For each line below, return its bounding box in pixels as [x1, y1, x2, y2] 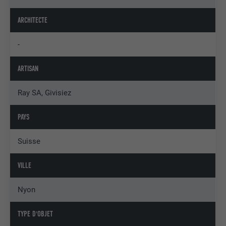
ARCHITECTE [18, 15, 48, 25]
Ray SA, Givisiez [18, 88, 72, 97]
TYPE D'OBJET [18, 209, 53, 218]
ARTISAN [18, 64, 39, 73]
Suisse [18, 136, 41, 146]
